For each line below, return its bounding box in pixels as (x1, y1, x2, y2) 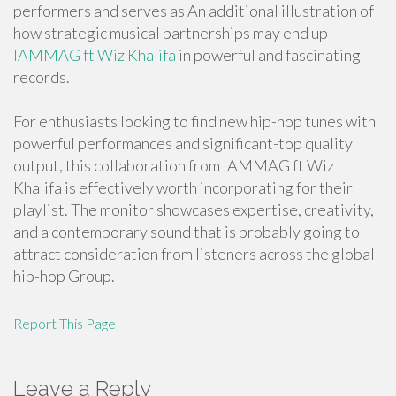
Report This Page (13, 315, 116, 331)
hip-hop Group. (13, 266, 115, 286)
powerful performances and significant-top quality (13, 133, 353, 153)
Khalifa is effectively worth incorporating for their (13, 178, 353, 197)
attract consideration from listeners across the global (13, 244, 375, 263)
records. (13, 67, 70, 87)
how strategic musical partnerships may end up (13, 23, 328, 42)
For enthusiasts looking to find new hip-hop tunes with (13, 111, 376, 131)
